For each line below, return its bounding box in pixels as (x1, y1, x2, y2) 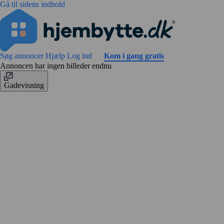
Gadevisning (4, 81, 44, 89)
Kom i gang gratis (104, 51, 164, 60)
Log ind (67, 51, 94, 60)
